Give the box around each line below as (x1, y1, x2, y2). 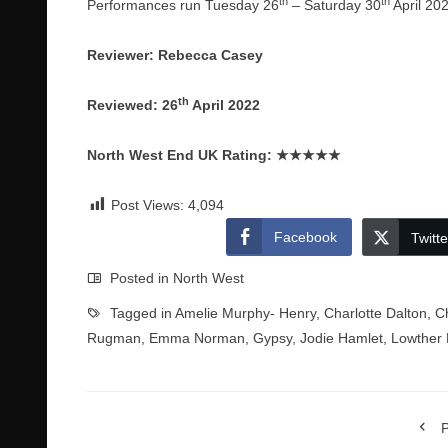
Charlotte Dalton (324, 305, 427, 321)
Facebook (273, 229, 337, 245)
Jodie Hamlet (300, 330, 383, 346)
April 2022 (189, 97, 260, 113)
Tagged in (106, 305, 175, 321)
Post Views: (111, 197, 184, 213)
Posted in (106, 270, 173, 286)
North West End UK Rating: (87, 147, 276, 163)
